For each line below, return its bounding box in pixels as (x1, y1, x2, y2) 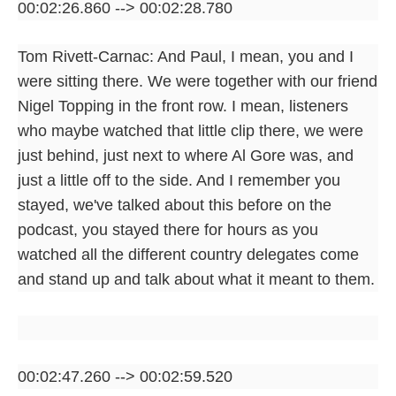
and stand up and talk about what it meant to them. (18, 270, 375, 288)
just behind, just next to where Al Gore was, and (18, 146, 354, 164)
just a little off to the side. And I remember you (18, 171, 340, 189)
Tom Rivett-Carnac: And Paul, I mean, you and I (18, 47, 354, 65)
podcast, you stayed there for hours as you (18, 220, 318, 239)
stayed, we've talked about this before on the (18, 195, 331, 214)
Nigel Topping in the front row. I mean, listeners (18, 96, 348, 115)
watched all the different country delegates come (18, 245, 359, 263)
